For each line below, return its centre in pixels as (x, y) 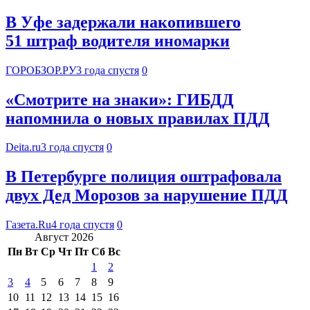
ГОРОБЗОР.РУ (41, 70)
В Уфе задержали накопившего (123, 22)
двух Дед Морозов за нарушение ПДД (147, 195)
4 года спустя (83, 225)
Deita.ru (23, 147)
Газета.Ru (28, 225)
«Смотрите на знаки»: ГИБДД (120, 99)
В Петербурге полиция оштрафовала (144, 177)
